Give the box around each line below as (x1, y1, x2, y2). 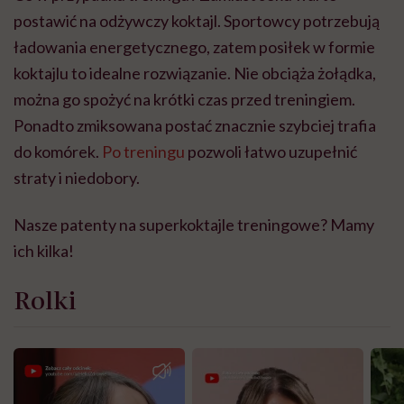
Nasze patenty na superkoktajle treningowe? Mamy (14, 215, 374, 235)
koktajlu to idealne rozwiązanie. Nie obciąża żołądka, (14, 63, 376, 84)
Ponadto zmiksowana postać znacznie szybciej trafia (14, 115, 376, 136)
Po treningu (102, 142, 185, 162)
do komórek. (14, 142, 102, 162)
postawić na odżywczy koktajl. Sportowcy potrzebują (14, 11, 380, 32)
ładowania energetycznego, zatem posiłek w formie (14, 37, 375, 58)
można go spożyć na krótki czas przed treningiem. (14, 89, 355, 110)
